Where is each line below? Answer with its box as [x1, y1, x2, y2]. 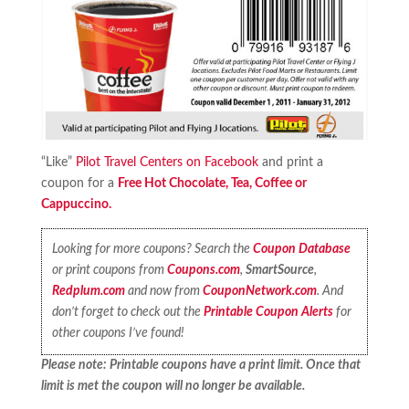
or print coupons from [52, 263, 168, 277]
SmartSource [246, 263, 315, 277]
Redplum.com [52, 284, 126, 298]
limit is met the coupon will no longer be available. [40, 380, 305, 393]
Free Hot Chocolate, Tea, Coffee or [117, 176, 307, 190]
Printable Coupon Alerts [204, 305, 334, 319]
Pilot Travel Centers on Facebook [75, 155, 258, 169]
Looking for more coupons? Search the [52, 242, 254, 256]
